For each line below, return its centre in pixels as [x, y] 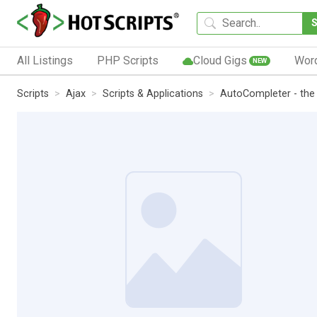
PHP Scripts [127, 60]
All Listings [45, 60]
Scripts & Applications [153, 93]
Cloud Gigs [220, 60]
